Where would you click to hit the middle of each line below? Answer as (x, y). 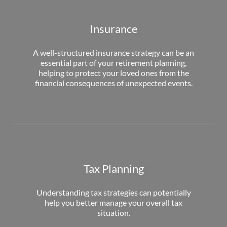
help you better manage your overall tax (113, 202)
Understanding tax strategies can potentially (113, 192)
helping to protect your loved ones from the (113, 72)
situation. (113, 212)
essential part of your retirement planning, (113, 62)
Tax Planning (113, 168)
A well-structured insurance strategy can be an (113, 52)
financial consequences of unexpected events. (113, 83)
